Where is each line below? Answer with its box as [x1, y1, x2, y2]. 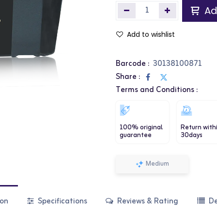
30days [181, 130, 202, 141]
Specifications [35, 195, 87, 208]
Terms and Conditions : [116, 84, 198, 96]
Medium [145, 158, 169, 170]
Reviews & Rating [115, 195, 179, 208]
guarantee [120, 130, 152, 141]
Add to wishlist [127, 30, 175, 39]
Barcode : [116, 58, 149, 70]
